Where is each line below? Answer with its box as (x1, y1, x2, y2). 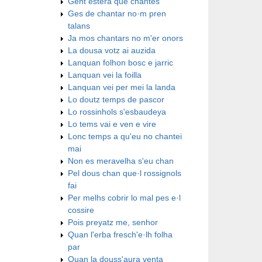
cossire (68, 205, 94, 215)
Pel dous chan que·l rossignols (68, 168, 181, 178)
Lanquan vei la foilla (68, 70, 142, 80)
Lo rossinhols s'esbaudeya (68, 106, 166, 116)
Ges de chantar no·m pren (68, 8, 166, 18)
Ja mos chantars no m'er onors (68, 33, 183, 43)
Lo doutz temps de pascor (68, 94, 164, 104)
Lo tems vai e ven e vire (68, 119, 156, 129)
